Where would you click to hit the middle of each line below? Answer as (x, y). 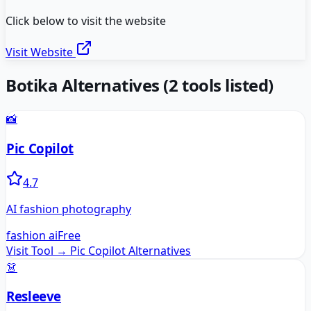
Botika (32, 85)
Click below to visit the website (86, 21)
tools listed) (226, 85)
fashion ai (32, 235)
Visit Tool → (37, 250)
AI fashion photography (69, 209)
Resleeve (34, 296)
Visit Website (41, 52)
